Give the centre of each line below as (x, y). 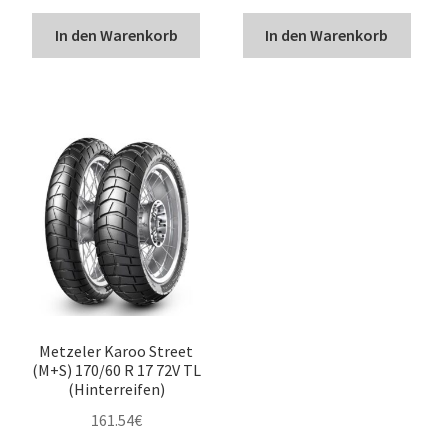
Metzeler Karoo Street (116, 350)
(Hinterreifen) (116, 388)
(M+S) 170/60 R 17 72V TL (116, 369)
